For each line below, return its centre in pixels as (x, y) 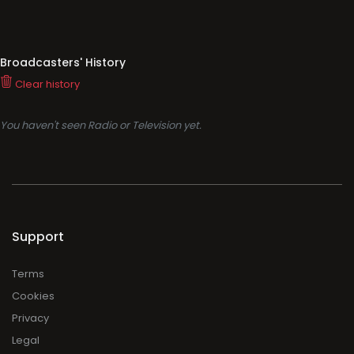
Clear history (46, 84)
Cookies (33, 296)
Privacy (30, 318)
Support (38, 237)
